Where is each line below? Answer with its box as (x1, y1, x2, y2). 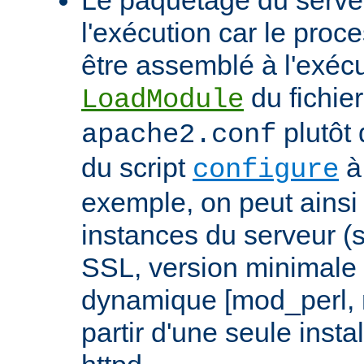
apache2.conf (81, 119, 276, 150)
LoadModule (81, 84, 244, 115)
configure (193, 154, 339, 185)
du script (81, 151, 193, 183)
